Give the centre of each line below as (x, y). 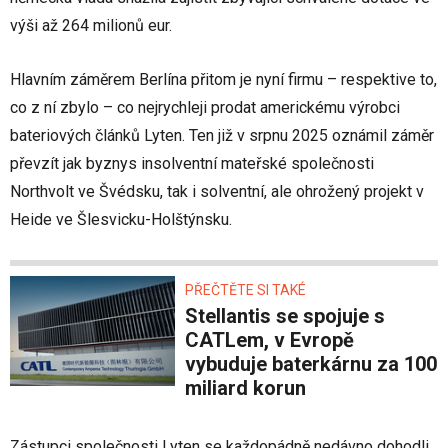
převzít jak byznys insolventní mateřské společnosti (192, 164)
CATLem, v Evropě (269, 340)
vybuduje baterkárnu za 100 (311, 364)
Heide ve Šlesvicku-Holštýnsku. (121, 220)
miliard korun (245, 388)
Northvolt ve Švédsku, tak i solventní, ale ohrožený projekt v (217, 192)
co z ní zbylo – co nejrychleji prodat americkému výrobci (205, 108)
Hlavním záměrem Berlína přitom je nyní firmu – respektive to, (223, 80)
